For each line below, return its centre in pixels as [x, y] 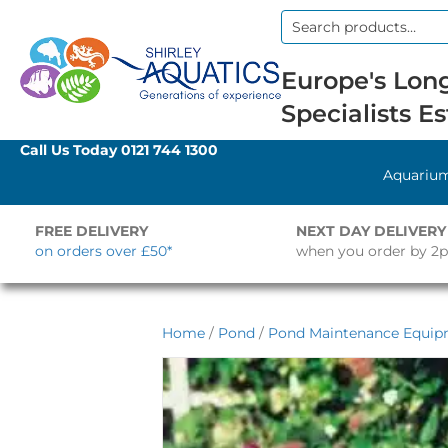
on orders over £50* [103, 251]
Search [305, 35]
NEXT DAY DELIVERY [370, 231]
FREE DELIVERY [91, 231]
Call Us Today [70, 150]
